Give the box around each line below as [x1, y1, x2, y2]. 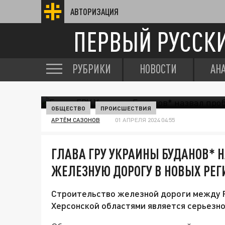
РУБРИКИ [72, 62, 111, 76]
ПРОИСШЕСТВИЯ [100, 104, 151, 111]
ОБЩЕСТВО [51, 104, 85, 111]
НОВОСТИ [140, 62, 177, 76]
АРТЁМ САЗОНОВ [51, 116, 100, 124]
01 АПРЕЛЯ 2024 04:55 [115, 116, 175, 124]
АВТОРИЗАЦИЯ [70, 7, 119, 17]
